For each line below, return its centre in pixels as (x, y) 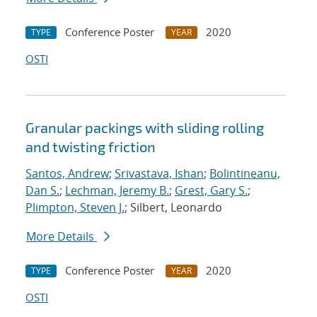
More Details (62, 237)
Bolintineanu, (245, 174)
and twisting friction (91, 147)
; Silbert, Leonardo (173, 208)
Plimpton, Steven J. (75, 208)
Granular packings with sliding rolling (145, 128)
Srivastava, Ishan (159, 174)
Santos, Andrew (67, 174)
